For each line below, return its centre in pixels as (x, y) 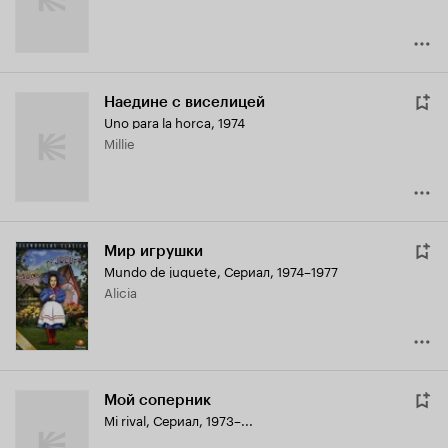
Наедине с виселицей (184, 102)
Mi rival (125, 419)
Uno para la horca (157, 121)
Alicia (125, 291)
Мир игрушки (153, 251)
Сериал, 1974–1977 (281, 270)
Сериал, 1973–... (203, 419)
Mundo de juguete (160, 270)
